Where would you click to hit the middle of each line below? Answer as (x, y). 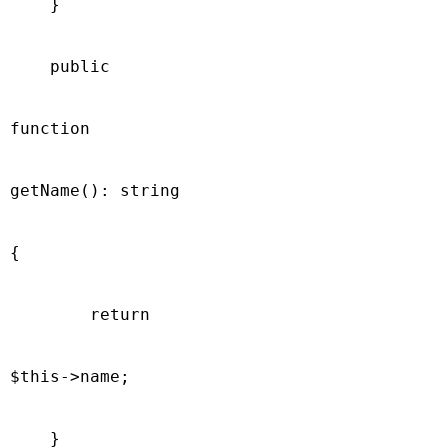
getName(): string (95, 190)
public (60, 66)
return (80, 314)
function (50, 128)
